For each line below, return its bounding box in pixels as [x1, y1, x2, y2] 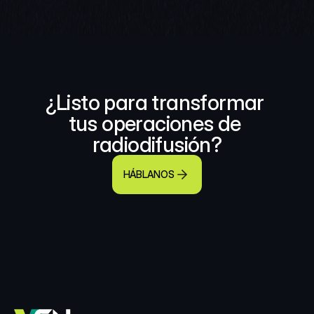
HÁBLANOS [123, 168, 175, 180]
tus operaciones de [68, 111, 241, 136]
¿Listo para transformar [45, 90, 264, 115]
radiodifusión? [92, 132, 222, 157]
